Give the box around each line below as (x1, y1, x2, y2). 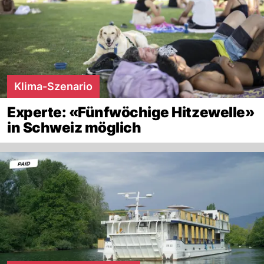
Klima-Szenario (14, 80, 93, 93)
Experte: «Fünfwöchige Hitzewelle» (7, 104, 255, 121)
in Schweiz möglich (7, 119, 141, 137)
